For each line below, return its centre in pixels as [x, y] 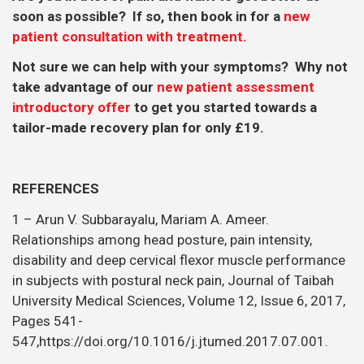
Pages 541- [48, 321]
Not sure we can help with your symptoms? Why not [180, 67]
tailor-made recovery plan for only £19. [138, 128]
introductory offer [71, 108]
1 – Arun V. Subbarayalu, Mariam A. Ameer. [141, 219]
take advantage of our [84, 87]
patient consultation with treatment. [130, 36]
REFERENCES [56, 189]
